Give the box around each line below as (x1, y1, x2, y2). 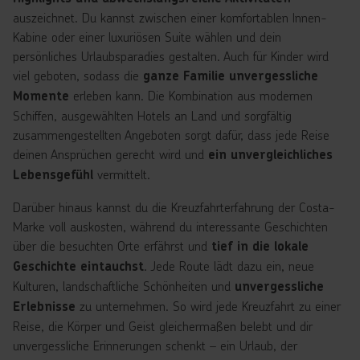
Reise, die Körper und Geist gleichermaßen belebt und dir (13, 317, 313, 334)
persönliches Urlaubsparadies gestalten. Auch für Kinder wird (13, 47, 329, 64)
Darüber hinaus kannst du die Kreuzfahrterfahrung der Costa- (13, 198, 335, 215)
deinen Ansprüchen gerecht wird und (13, 145, 208, 162)
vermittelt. (93, 166, 150, 182)
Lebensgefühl (13, 166, 93, 183)
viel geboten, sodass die (13, 67, 143, 84)
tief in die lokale (211, 238, 309, 255)
